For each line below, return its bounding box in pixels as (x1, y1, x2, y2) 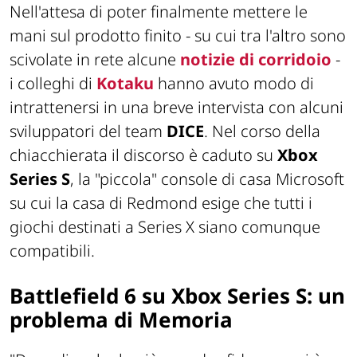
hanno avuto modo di (158, 72, 314, 94)
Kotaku (96, 72, 158, 94)
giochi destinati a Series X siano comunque (10, 215, 320, 237)
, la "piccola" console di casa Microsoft (70, 167, 344, 190)
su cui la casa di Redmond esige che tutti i (10, 191, 312, 214)
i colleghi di (10, 72, 96, 94)
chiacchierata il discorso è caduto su (10, 143, 277, 166)
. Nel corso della (204, 120, 320, 142)
